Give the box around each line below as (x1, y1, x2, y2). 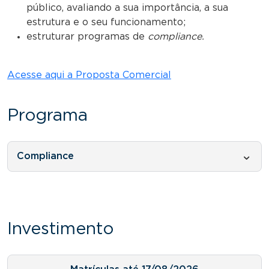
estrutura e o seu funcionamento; (26, 17, 186, 27)
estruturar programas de (26, 31, 148, 41)
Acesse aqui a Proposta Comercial (7, 70, 171, 80)
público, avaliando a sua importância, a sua (26, 2, 228, 13)
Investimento (7, 220, 113, 238)
